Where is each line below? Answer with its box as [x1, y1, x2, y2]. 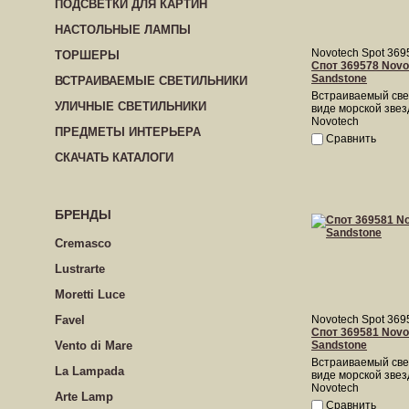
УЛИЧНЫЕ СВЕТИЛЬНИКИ [55, 100, 206, 113]
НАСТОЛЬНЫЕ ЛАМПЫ [55, 23, 191, 37]
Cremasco [55, 236, 111, 250]
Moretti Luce [55, 288, 125, 301]
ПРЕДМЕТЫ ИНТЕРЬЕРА [55, 125, 201, 139]
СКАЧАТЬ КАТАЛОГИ [55, 151, 173, 164]
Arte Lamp [55, 390, 113, 404]
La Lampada [55, 364, 124, 378]
